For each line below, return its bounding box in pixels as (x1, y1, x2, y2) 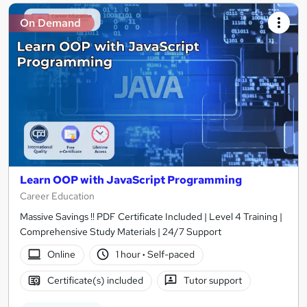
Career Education (20, 189, 95, 202)
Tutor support (184, 274, 243, 287)
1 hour (116, 248, 143, 261)
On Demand (20, 16, 81, 31)
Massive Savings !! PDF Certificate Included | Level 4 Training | (20, 210, 282, 223)
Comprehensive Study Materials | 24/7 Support (20, 225, 221, 238)
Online (47, 248, 75, 261)
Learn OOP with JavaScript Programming (20, 172, 242, 187)
